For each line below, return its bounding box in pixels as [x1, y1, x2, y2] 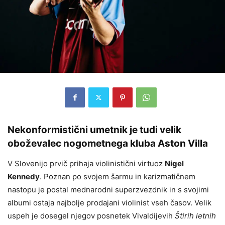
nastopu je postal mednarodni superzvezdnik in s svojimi [8, 184, 209, 194]
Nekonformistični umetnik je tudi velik [8, 124, 181, 136]
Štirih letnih [175, 210, 216, 220]
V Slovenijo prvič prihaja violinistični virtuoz [8, 158, 165, 168]
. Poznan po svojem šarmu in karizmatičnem [40, 171, 195, 181]
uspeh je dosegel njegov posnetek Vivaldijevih [8, 210, 175, 220]
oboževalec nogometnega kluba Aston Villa [8, 137, 208, 149]
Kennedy [8, 171, 40, 181]
